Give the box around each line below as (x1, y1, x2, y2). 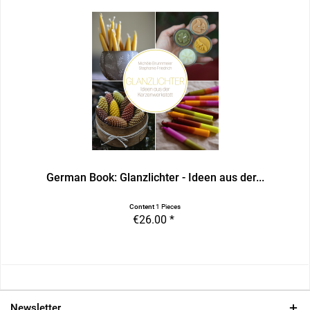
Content (129, 203, 156, 211)
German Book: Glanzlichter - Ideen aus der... (46, 171, 264, 185)
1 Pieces (156, 203, 181, 211)
